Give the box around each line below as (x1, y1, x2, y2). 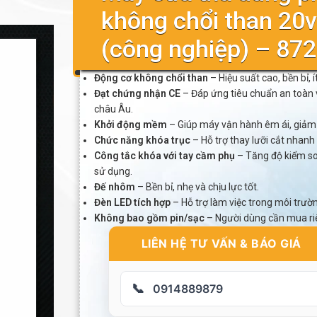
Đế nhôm (93, 181, 135, 192)
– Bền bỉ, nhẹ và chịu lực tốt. (134, 181, 259, 192)
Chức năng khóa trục (93, 134, 190, 146)
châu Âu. (93, 103, 133, 115)
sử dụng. (93, 166, 132, 177)
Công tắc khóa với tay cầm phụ (93, 150, 235, 161)
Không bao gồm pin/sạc (93, 212, 204, 224)
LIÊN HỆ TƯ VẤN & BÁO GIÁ (141, 236, 301, 250)
